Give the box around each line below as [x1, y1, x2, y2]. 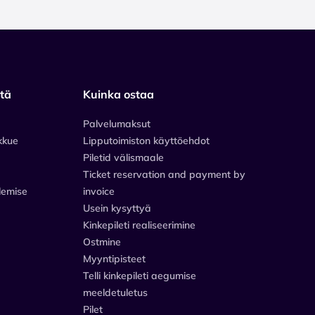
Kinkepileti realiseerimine [83, 218, 195, 231]
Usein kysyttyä [83, 201, 151, 214]
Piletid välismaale [83, 150, 164, 164]
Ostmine [83, 235, 121, 248]
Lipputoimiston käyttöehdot [83, 134, 210, 147]
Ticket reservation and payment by [83, 167, 245, 181]
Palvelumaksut [83, 117, 150, 130]
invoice [83, 184, 115, 198]
